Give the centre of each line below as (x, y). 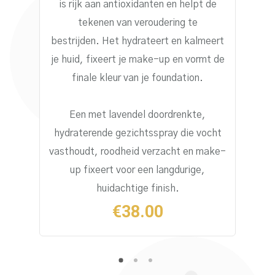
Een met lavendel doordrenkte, (137, 114)
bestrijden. (76, 41)
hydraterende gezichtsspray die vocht (137, 133)
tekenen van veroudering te (137, 22)
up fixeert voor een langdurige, (137, 170)
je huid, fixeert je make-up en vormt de (137, 59)
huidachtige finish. (137, 188)
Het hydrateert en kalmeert (163, 41)
